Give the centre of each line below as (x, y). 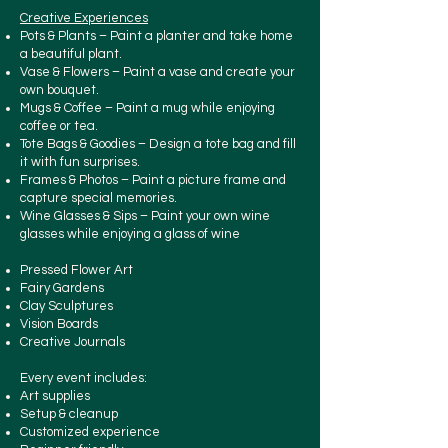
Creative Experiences (84, 18)
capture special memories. (98, 198)
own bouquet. (59, 90)
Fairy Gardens (62, 288)
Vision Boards (59, 324)
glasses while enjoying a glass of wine (130, 234)
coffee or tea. (59, 126)
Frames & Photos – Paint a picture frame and (153, 180)
